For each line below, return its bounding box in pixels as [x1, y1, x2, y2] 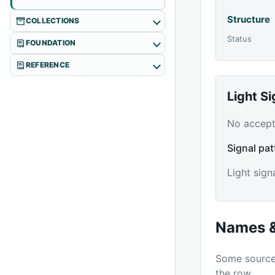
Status [227, 34, 252, 44]
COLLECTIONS [26, 16, 80, 25]
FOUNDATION [26, 38, 76, 47]
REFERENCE [26, 60, 70, 69]
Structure [227, 14, 271, 25]
